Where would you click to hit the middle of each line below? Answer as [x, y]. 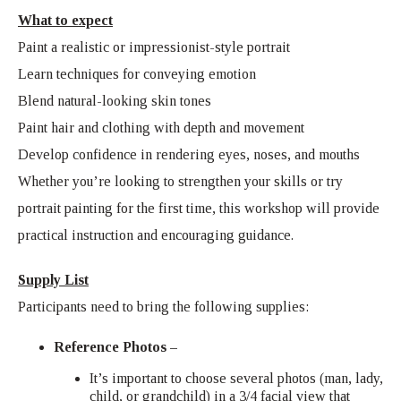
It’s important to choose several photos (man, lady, [236, 378]
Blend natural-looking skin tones [115, 101]
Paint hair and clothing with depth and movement [161, 128]
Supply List [53, 280]
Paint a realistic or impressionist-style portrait [154, 47]
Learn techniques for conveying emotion [137, 74]
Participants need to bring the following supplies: [163, 307]
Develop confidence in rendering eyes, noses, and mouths [189, 154]
